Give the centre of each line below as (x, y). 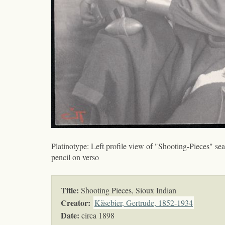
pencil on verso (75, 157)
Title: (70, 190)
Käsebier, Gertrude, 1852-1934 (144, 203)
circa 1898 (97, 215)
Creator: (76, 203)
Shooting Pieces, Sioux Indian (128, 190)
